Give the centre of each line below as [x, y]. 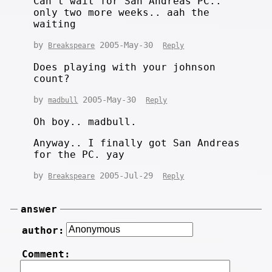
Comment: [46, 254]
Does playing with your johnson [125, 67]
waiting [55, 24]
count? [52, 78]
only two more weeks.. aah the [122, 12]
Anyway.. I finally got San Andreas [137, 143]
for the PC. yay [79, 154]
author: [43, 230]
